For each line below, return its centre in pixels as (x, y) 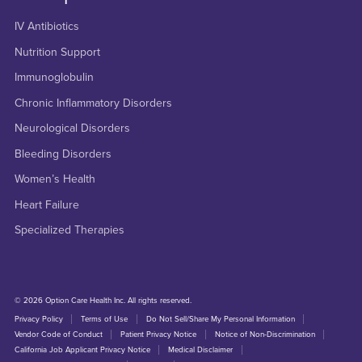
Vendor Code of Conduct (58, 335)
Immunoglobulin (54, 78)
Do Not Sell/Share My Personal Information (220, 320)
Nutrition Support (57, 52)
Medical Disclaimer (201, 350)
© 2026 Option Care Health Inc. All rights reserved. (103, 301)
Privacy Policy (38, 320)
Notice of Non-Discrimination (265, 335)
